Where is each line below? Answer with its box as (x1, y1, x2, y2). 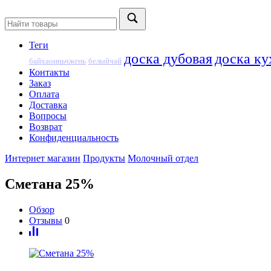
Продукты (83, 153, 125, 163)
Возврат (29, 122, 62, 132)
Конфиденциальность (29, 132, 119, 143)
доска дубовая (124, 51, 212, 67)
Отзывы (29, 215, 62, 226)
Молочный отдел (128, 153, 198, 163)
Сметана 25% (5, 175, 94, 192)
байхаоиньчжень (29, 57, 86, 65)
